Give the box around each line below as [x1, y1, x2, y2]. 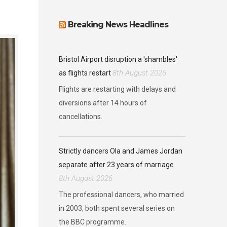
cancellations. [59, 112, 102, 121]
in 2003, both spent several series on [59, 204, 175, 212]
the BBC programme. [59, 218, 126, 226]
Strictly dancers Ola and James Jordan [59, 147, 182, 155]
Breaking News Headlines [68, 20, 168, 29]
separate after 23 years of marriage [59, 161, 174, 169]
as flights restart [59, 69, 111, 77]
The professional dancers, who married [59, 191, 184, 199]
